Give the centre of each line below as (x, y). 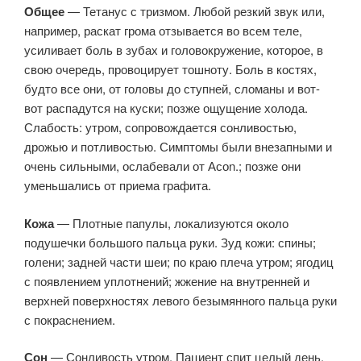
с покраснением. (70, 319)
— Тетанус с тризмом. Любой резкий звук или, (195, 11)
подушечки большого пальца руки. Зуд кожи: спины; (170, 242)
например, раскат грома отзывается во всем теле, (163, 30)
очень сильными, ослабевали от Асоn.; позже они (162, 166)
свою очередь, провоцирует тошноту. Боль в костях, (170, 69)
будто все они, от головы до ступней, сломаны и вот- (172, 88)
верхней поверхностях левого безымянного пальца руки (180, 300)
